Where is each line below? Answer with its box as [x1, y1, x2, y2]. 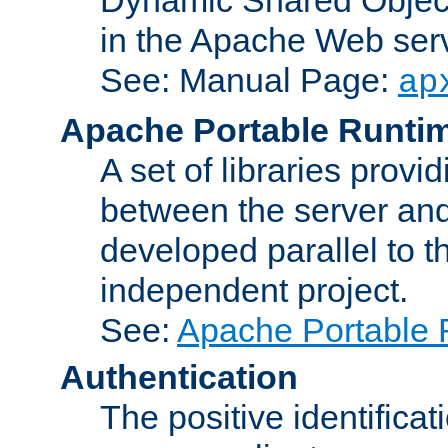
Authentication [60, 357, 298, 396]
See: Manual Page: [100, 60, 398, 99]
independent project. [100, 270, 408, 309]
